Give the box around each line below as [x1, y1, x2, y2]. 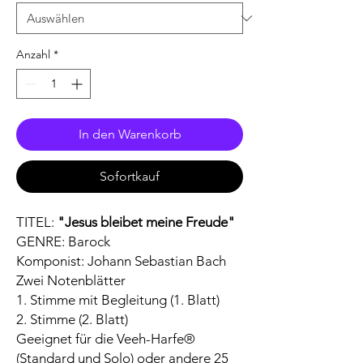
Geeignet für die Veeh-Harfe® [16, 331, 195, 348]
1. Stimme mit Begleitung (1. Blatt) [16, 292, 220, 309]
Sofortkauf [100, 169, 160, 185]
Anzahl [16, 47, 50, 62]
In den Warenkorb [78, 126, 181, 143]
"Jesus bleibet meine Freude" [58, 214, 235, 231]
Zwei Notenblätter [16, 272, 126, 289]
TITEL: [16, 214, 58, 231]
